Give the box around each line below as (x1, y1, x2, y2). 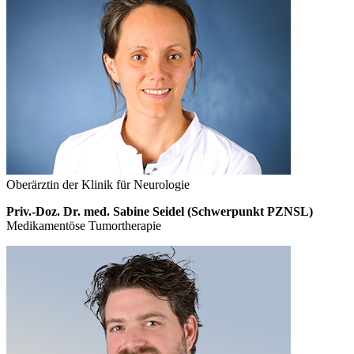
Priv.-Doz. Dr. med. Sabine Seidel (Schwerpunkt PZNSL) (6, 204, 313, 218)
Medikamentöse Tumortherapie (6, 218, 161, 232)
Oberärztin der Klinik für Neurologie (6, 177, 190, 191)
